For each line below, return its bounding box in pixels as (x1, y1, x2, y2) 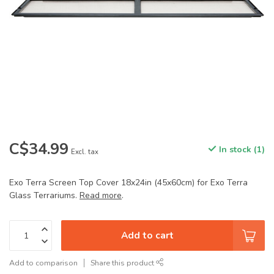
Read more (80, 190, 122, 201)
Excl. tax (71, 147, 98, 157)
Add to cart (120, 229, 174, 242)
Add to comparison (9, 257, 78, 268)
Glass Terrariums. (9, 190, 80, 201)
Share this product (91, 257, 156, 268)
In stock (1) (217, 144, 265, 155)
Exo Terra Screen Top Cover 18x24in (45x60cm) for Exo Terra (9, 177, 248, 188)
